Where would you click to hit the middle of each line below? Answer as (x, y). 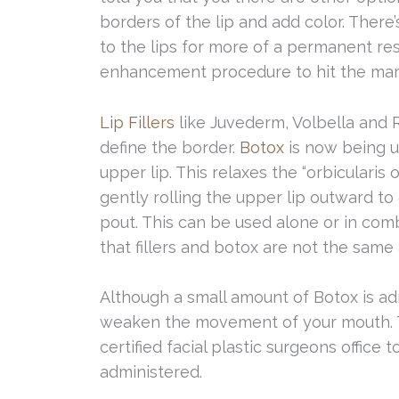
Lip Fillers (137, 122)
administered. (151, 372)
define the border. (170, 147)
